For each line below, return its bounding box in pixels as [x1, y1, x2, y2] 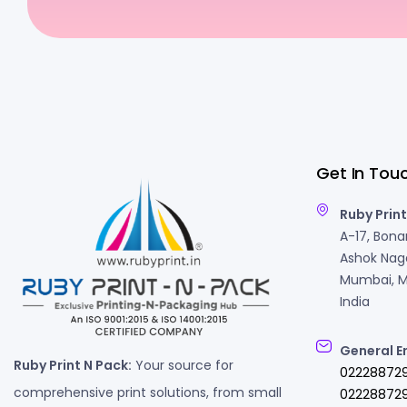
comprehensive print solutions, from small [14, 382, 282, 402]
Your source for [132, 355, 233, 374]
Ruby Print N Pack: [14, 355, 132, 374]
